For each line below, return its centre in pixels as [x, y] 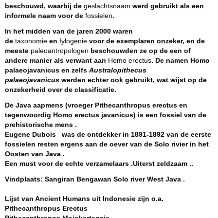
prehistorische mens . [41, 125]
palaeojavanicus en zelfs [47, 70]
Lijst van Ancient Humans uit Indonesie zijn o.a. [84, 199]
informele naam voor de [45, 16]
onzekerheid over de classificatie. [61, 90]
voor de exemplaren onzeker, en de [146, 41]
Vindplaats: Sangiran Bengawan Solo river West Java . [95, 179]
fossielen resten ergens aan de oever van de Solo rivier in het [107, 144]
